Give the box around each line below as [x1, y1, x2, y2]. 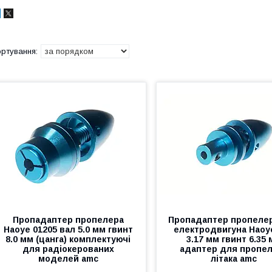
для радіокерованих [22, 244, 114, 254]
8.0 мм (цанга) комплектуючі [5, 234, 131, 244]
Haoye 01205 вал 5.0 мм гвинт [3, 225, 133, 234]
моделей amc [38, 254, 98, 263]
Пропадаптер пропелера [12, 215, 124, 225]
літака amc [211, 254, 257, 263]
